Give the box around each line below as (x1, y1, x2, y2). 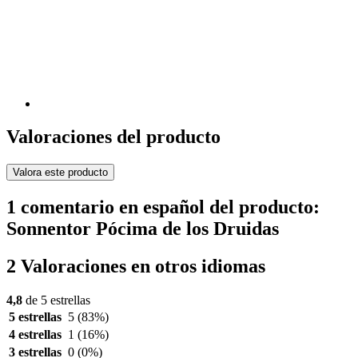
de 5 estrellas (22, 293, 90, 308)
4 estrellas (9, 328, 62, 342)
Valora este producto (13, 166, 108, 179)
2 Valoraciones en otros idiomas (6, 256, 265, 277)
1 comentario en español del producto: (6, 197, 320, 218)
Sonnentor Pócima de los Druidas (6, 218, 279, 240)
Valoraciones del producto (6, 126, 221, 148)
